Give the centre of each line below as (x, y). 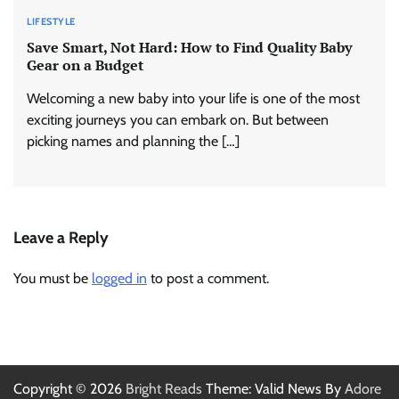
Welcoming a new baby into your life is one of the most (193, 98)
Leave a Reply (61, 237)
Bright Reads (164, 388)
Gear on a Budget (85, 65)
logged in (119, 278)
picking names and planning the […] (133, 141)
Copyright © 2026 (69, 388)
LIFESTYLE (51, 22)
